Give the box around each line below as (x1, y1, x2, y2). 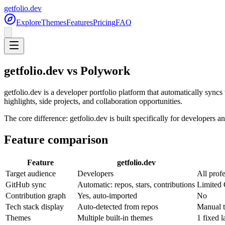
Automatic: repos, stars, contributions (77, 180, 195, 189)
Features (66, 18, 93, 27)
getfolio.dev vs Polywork (4, 64, 130, 77)
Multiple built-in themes (77, 213, 153, 222)
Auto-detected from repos (77, 202, 158, 211)
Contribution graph (6, 191, 66, 200)
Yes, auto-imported (77, 191, 137, 200)
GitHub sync (6, 180, 46, 189)
